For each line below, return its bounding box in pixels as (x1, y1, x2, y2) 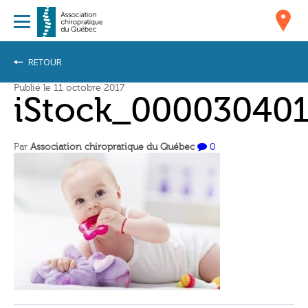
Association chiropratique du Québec (30, 142, 195, 153)
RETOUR (26, 56, 62, 68)
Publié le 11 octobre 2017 (14, 82, 124, 93)
